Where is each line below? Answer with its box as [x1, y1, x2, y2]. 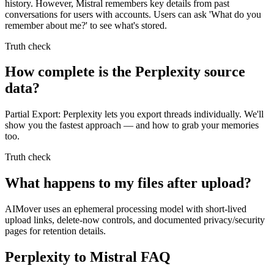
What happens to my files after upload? [5, 175, 251, 191]
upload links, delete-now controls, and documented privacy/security [5, 215, 265, 226]
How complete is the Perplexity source [5, 64, 245, 80]
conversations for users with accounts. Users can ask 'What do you [5, 9, 261, 20]
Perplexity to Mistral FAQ [5, 249, 171, 265]
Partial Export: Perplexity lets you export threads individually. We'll [5, 109, 264, 120]
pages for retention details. [5, 226, 106, 237]
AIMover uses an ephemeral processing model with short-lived [5, 204, 246, 215]
